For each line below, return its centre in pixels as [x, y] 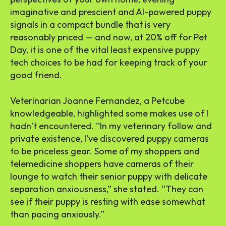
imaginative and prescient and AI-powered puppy [111, 12]
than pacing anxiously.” [57, 214]
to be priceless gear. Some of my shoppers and [105, 151]
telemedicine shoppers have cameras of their [102, 163]
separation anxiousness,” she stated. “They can [107, 189]
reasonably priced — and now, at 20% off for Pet [109, 37]
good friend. [37, 75]
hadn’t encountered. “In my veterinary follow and [111, 126]
